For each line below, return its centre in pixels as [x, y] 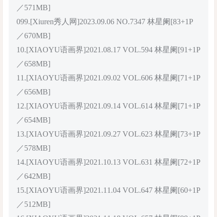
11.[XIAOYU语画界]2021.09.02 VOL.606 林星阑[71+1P [108, 77]
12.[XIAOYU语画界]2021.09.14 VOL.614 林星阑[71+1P [108, 106]
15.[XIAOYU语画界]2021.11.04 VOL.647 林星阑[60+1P [108, 190]
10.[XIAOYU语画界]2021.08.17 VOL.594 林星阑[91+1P [108, 49]
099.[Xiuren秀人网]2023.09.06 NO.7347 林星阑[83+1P [105, 21]
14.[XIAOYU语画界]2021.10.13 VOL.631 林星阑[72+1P [108, 162]
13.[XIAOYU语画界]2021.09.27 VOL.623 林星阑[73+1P [108, 134]
